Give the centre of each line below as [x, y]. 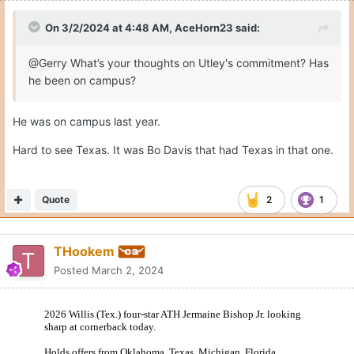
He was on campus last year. [88, 121]
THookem [84, 251]
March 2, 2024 [128, 271]
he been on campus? [82, 80]
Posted [73, 271]
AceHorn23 [204, 27]
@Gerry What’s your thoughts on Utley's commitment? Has [179, 62]
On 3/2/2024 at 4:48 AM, [110, 27]
